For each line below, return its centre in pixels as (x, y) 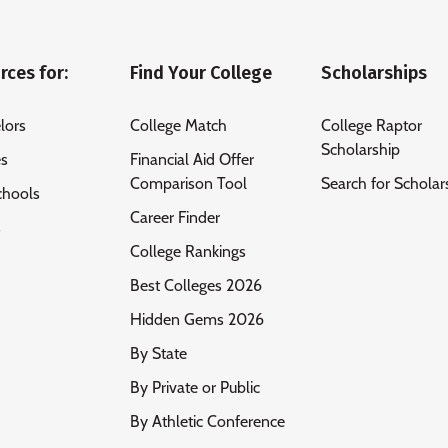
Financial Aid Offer (191, 159)
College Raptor (372, 125)
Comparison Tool (188, 183)
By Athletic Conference (207, 421)
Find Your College (200, 73)
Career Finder (174, 217)
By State (158, 353)
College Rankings (187, 251)
